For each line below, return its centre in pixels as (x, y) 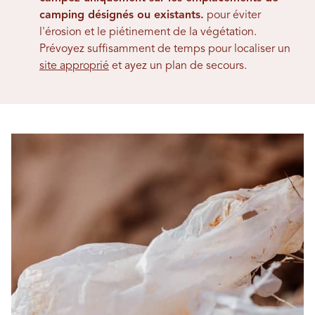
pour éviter (232, 16)
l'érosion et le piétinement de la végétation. (148, 33)
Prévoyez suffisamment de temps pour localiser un (165, 50)
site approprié (74, 66)
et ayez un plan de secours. (178, 66)
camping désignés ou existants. (122, 16)
